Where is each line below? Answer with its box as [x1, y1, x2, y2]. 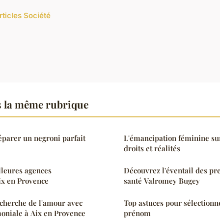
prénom [124, 208, 151, 218]
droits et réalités [124, 143, 180, 153]
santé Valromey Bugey [124, 175, 200, 186]
